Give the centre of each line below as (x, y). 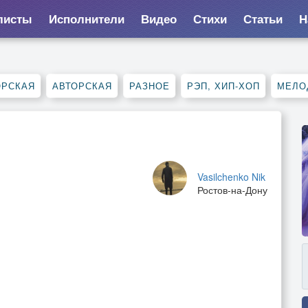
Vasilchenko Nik (231, 177)
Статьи (263, 19)
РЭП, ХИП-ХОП (223, 86)
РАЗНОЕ (150, 86)
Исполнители (86, 19)
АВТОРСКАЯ (82, 86)
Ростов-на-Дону (232, 190)
